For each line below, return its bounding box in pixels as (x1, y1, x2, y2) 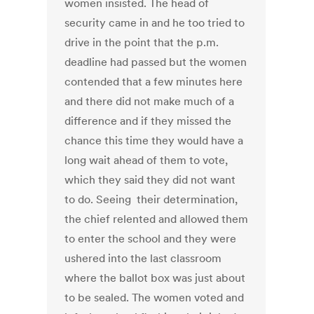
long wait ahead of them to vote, (64, 153, 228, 168)
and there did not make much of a (64, 94, 235, 109)
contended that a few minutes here (64, 74, 243, 89)
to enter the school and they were (64, 231, 237, 246)
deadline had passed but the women (64, 55, 247, 69)
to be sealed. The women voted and (64, 290, 245, 305)
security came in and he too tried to (64, 15, 245, 30)
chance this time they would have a (64, 133, 244, 148)
